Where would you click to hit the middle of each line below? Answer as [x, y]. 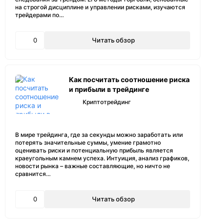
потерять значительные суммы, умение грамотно [88, 142]
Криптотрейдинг [107, 102]
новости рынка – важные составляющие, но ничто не [93, 166]
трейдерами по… [40, 15]
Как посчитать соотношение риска [129, 79]
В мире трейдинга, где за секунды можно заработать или [99, 135]
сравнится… [33, 174]
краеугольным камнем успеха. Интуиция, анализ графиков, [102, 158]
